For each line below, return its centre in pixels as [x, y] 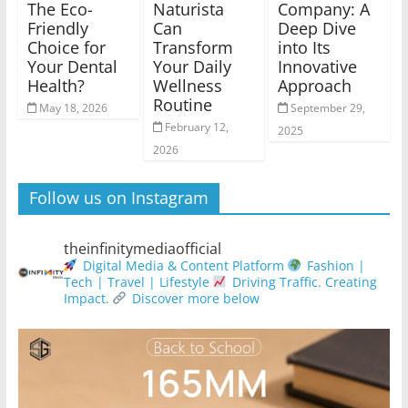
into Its [305, 47]
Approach [315, 85]
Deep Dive [317, 28]
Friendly [57, 28]
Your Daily [192, 66]
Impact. [86, 298]
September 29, [327, 107]
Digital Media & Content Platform [181, 265]
